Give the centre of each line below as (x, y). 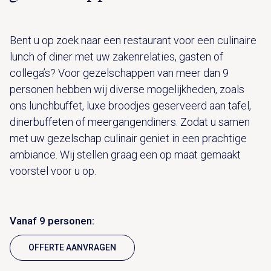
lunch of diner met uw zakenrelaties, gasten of (116, 56)
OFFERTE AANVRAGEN (72, 247)
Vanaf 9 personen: (52, 220)
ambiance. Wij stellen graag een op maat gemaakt (125, 154)
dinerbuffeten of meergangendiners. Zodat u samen (130, 122)
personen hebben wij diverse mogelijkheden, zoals (127, 89)
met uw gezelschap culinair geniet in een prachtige (128, 138)
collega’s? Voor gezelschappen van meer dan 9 (119, 73)
